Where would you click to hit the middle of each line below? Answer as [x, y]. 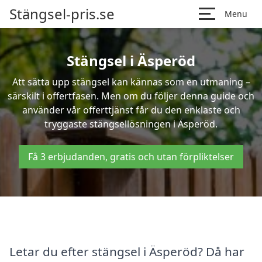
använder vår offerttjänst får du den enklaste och [131, 110]
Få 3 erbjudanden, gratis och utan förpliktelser [131, 157]
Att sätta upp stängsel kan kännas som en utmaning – [131, 82]
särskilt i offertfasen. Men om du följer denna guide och [131, 96]
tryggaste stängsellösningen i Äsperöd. [131, 124]
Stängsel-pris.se [62, 14]
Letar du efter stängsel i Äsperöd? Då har [127, 251]
